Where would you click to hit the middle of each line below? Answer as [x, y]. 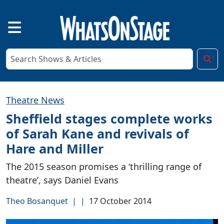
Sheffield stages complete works [109, 118]
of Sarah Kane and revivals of [97, 133]
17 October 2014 [120, 201]
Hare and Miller [55, 148]
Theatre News [35, 100]
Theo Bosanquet [37, 201]
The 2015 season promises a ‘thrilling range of [104, 166]
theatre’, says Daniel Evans [62, 180]
